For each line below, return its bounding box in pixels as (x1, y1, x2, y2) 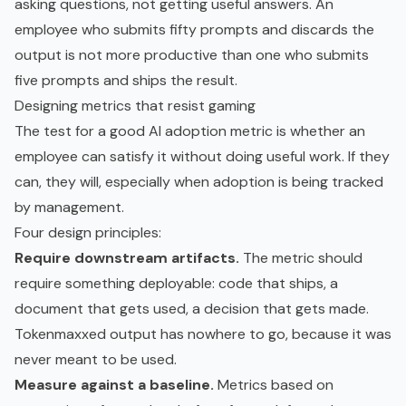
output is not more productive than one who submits (14, 44, 369, 64)
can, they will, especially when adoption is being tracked (14, 171, 383, 191)
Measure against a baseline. (14, 374, 214, 394)
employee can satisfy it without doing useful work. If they (14, 146, 390, 166)
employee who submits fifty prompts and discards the (14, 19, 374, 39)
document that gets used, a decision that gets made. (14, 298, 369, 318)
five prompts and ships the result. (14, 70, 237, 90)
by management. (14, 197, 124, 217)
